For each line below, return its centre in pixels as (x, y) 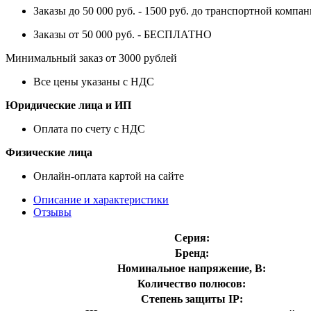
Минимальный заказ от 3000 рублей (91, 58)
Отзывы (52, 212)
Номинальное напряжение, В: (192, 268)
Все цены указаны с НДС (94, 81)
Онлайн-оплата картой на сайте (109, 176)
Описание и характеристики (101, 199)
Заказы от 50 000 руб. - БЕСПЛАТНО (123, 34)
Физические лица (49, 152)
